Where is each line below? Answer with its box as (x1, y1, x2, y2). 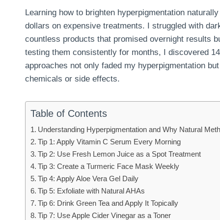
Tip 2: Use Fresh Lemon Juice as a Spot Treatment (38, 149, 201, 158)
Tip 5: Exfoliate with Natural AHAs (38, 186, 145, 195)
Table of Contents (30, 108, 107, 119)
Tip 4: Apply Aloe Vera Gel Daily (38, 174, 139, 183)
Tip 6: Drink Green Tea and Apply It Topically (38, 198, 179, 207)
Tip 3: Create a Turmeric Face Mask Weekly (38, 162, 180, 170)
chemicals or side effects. (25, 74, 120, 83)
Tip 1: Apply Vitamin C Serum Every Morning (38, 137, 181, 146)
